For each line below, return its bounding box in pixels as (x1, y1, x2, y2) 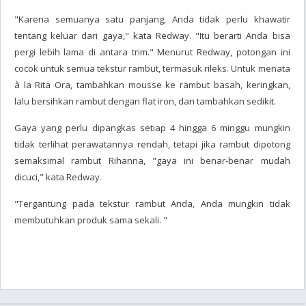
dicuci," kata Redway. (14, 171, 102, 183)
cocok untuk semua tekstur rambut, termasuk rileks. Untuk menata (14, 62, 290, 74)
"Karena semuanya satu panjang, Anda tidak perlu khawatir (14, 13, 290, 25)
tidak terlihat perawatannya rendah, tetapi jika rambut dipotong (14, 138, 290, 150)
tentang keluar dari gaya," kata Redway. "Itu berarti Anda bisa (14, 29, 290, 42)
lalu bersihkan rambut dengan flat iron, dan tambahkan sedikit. (14, 95, 276, 107)
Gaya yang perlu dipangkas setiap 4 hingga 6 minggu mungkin (14, 122, 290, 134)
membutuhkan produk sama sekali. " (14, 214, 167, 226)
